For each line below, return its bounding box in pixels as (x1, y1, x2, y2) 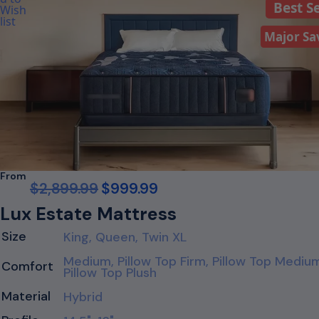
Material (1, 287, 51, 305)
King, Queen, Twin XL (63, 228, 187, 246)
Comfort (1, 257, 53, 275)
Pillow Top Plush (63, 263, 157, 281)
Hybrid (63, 288, 103, 305)
